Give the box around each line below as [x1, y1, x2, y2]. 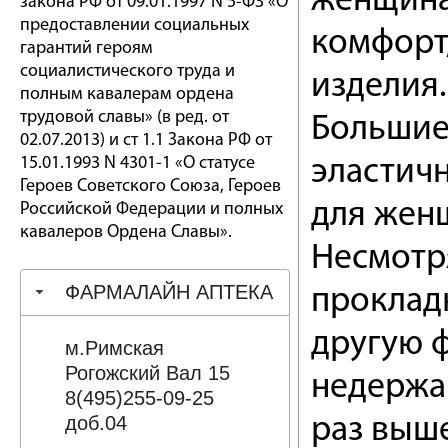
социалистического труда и [20, 62, 235, 81]
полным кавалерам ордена [20, 85, 234, 104]
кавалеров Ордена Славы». [20, 223, 232, 242]
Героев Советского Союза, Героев [20, 177, 281, 196]
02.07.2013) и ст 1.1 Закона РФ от [20, 131, 272, 150]
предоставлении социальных [20, 16, 249, 35]
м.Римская [64, 336, 164, 359]
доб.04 [64, 411, 127, 434]
